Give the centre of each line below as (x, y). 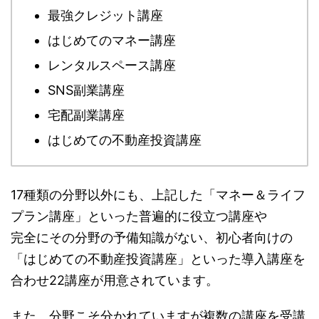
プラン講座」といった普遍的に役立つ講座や (139, 216)
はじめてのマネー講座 (112, 40)
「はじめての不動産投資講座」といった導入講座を (158, 258)
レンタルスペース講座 (112, 65)
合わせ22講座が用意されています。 (115, 280)
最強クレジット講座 (105, 15)
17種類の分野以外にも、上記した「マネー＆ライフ (158, 194)
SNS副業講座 (86, 90)
